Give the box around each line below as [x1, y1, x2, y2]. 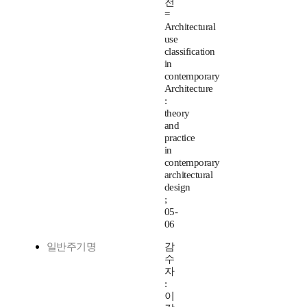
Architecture [164, 83, 213, 95]
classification [164, 46, 215, 58]
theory [164, 108, 190, 119]
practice [164, 132, 195, 144]
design [164, 182, 191, 193]
